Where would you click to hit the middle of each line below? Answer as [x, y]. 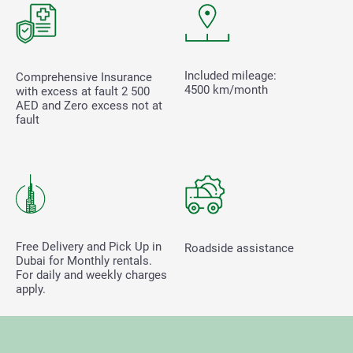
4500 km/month [226, 89]
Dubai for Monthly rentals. [84, 260]
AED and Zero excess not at [89, 105]
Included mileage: [230, 75]
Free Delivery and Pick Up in [89, 246]
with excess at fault [69, 91]
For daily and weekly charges [91, 275]
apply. [31, 289]
